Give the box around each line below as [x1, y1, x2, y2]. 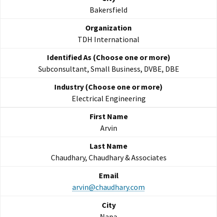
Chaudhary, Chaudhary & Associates [50, 153, 167, 163]
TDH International [77, 34, 139, 45]
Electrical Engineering [71, 93, 146, 104]
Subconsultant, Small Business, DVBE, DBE [38, 64, 179, 74]
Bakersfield [90, 5, 127, 15]
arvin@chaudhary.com [72, 182, 145, 192]
